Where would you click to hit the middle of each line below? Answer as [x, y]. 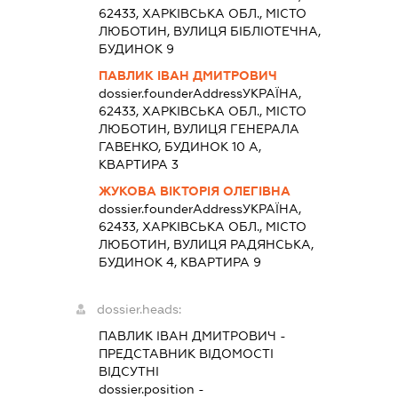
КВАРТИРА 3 [138, 164]
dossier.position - [151, 389]
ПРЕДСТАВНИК [147, 353]
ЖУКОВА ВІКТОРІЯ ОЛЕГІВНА [194, 191]
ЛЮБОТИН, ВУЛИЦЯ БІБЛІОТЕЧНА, [209, 31]
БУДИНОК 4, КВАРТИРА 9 [179, 262]
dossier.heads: [139, 309]
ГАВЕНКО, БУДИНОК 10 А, [179, 146]
